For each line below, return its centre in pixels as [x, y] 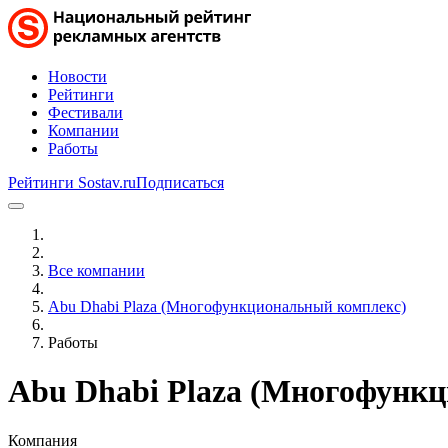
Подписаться [180, 182]
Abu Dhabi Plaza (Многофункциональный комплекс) [227, 306]
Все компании [96, 270]
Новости [77, 76]
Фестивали [85, 112]
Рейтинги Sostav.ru [72, 182]
